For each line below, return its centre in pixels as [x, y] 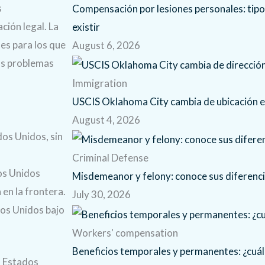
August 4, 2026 [106, 120]
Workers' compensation [125, 232]
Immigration [100, 83]
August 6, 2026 [106, 46]
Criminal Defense [110, 158]
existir [86, 27]
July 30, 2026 [101, 195]
